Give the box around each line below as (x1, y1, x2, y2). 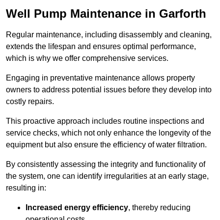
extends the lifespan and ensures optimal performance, (6, 42, 196, 51)
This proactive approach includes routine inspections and (6, 117, 204, 126)
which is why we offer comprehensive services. (6, 54, 168, 63)
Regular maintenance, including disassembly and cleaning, (6, 30, 212, 39)
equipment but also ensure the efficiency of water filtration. (6, 140, 207, 149)
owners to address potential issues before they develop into (6, 85, 212, 94)
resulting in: (6, 184, 46, 192)
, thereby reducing (128, 203, 191, 212)
